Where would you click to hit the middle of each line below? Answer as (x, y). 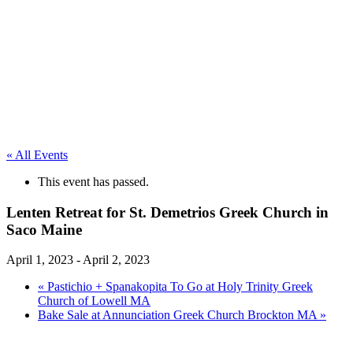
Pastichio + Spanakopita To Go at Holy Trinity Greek (178, 287)
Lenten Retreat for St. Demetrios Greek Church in (167, 212)
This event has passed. (93, 182)
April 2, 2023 (116, 260)
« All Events (37, 155)
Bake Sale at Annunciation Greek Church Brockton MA (179, 315)
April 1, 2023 (40, 260)
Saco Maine (44, 229)
